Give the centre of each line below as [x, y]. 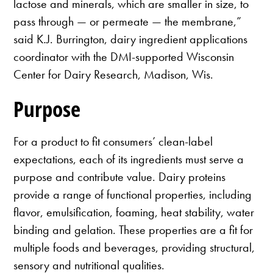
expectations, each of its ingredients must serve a [129, 159]
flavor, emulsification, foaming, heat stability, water [134, 212]
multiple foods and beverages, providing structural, [134, 247]
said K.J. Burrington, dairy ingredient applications [131, 39]
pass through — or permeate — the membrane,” [128, 22]
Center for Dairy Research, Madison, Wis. [114, 75]
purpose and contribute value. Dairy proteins [120, 176]
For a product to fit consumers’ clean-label [113, 141]
